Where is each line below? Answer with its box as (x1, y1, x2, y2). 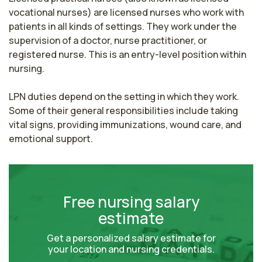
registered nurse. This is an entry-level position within (9, 47, 246, 61)
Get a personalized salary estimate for (46, 231, 216, 244)
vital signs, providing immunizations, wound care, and (9, 118, 242, 131)
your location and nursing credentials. (47, 242, 215, 256)
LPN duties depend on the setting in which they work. (9, 89, 239, 103)
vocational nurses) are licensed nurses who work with (9, 5, 244, 19)
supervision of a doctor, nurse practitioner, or (9, 33, 207, 47)
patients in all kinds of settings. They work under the (9, 19, 237, 33)
